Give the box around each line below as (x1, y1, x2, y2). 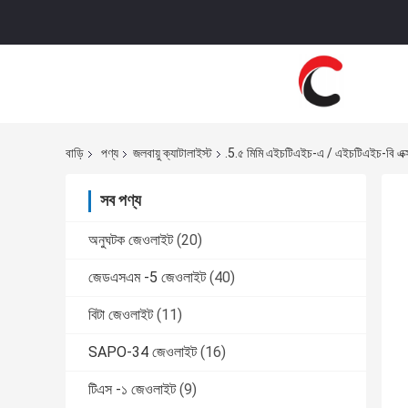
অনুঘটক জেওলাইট (88, 231, 173, 250)
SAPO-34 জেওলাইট (88, 343, 197, 362)
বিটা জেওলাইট (88, 306, 153, 324)
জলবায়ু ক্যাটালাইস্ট (133, 146, 212, 161)
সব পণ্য (100, 190, 141, 210)
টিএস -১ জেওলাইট (88, 381, 176, 399)
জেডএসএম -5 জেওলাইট (88, 269, 206, 287)
